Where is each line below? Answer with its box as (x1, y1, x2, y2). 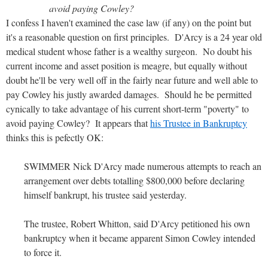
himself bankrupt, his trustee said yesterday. (24, 188, 187, 201)
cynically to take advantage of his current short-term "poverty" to (6, 102, 249, 115)
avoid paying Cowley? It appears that (6, 116, 150, 129)
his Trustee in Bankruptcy (150, 116, 247, 129)
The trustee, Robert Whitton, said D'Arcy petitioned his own (24, 217, 250, 230)
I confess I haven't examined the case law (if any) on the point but (6, 16, 251, 29)
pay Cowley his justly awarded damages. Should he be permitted (6, 87, 252, 100)
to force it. (24, 245, 62, 258)
